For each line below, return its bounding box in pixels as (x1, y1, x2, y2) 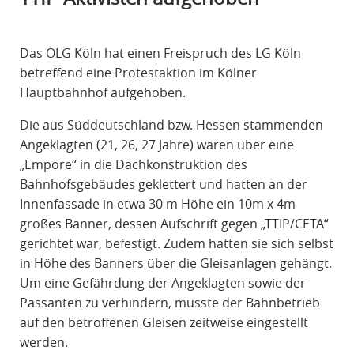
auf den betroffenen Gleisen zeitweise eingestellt (19, 314, 308, 332)
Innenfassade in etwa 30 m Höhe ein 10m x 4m (19, 195, 296, 213)
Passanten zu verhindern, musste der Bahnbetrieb (19, 294, 320, 312)
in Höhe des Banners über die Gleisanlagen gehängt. (19, 254, 332, 273)
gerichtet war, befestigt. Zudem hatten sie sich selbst (19, 235, 333, 253)
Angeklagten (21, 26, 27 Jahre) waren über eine (19, 136, 294, 154)
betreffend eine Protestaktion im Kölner (19, 64, 257, 82)
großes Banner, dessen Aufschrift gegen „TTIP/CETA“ (19, 215, 329, 233)
